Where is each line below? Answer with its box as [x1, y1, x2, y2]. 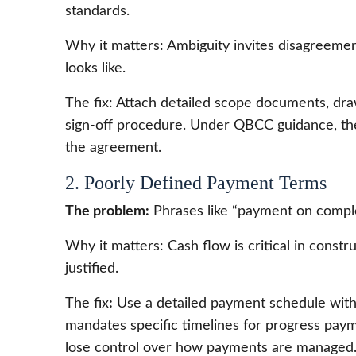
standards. [65, 3, 130, 18]
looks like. [65, 60, 126, 75]
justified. [65, 261, 118, 276]
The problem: [65, 203, 149, 219]
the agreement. [65, 140, 161, 155]
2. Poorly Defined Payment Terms [65, 172, 327, 193]
